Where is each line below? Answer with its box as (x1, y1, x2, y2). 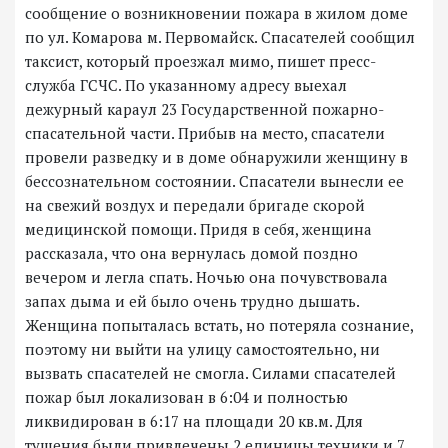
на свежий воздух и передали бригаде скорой (25, 195, 365, 216)
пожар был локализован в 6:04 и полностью (25, 387, 348, 408)
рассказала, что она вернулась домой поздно (25, 243, 358, 264)
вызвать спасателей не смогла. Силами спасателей (25, 363, 396, 384)
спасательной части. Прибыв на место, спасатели (25, 123, 385, 144)
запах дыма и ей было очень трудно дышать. (25, 291, 360, 312)
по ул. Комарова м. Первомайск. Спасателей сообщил (25, 27, 415, 48)
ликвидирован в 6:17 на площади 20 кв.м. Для (25, 411, 363, 432)
